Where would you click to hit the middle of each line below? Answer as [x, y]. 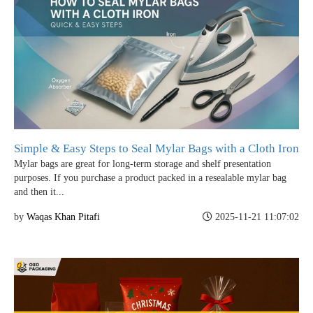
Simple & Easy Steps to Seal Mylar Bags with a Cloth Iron [156, 148]
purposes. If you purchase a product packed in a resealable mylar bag [150, 177]
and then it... [39, 191]
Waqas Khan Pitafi [63, 217]
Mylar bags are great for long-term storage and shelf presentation [143, 163]
